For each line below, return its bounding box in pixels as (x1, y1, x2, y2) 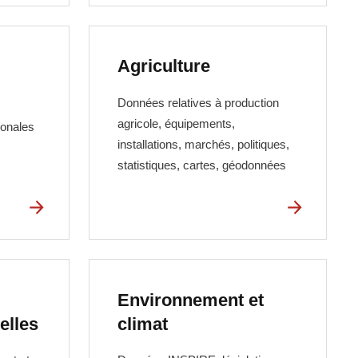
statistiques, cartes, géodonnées (117, 157, 287, 172)
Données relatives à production (117, 95, 280, 109)
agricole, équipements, (117, 116, 236, 130)
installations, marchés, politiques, (117, 137, 290, 151)
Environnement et (117, 289, 265, 310)
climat (117, 313, 169, 334)
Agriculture (117, 56, 211, 77)
